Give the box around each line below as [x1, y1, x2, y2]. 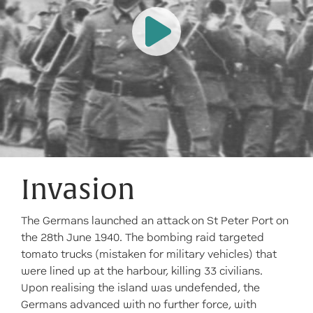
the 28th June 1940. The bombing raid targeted [21, 231, 264, 244]
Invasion [21, 173, 135, 208]
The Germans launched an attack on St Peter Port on [21, 214, 289, 227]
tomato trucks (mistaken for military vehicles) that [21, 248, 277, 261]
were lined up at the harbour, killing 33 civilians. [21, 265, 263, 277]
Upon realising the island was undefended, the [21, 282, 260, 294]
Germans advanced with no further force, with [21, 298, 256, 311]
